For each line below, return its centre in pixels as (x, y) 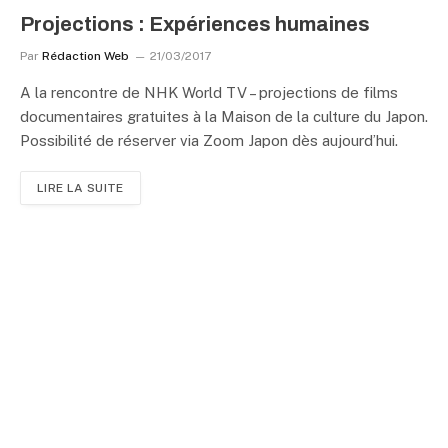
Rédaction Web (85, 56)
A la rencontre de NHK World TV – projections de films (209, 92)
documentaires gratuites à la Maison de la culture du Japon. (224, 116)
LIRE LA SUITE (80, 188)
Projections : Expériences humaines (195, 24)
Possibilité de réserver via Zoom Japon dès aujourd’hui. (209, 140)
